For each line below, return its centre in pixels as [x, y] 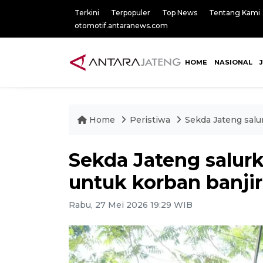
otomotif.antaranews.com [121, 26]
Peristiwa [151, 120]
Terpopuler [131, 13]
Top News [180, 13]
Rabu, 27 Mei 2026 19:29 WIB [131, 205]
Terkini [87, 13]
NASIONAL [233, 62]
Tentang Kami [235, 13]
